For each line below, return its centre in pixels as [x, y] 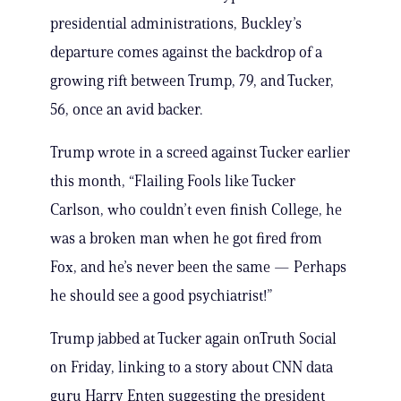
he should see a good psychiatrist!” [161, 296]
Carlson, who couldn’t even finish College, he [196, 210]
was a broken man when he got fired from [186, 239]
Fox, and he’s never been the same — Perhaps [198, 267]
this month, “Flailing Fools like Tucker [173, 181]
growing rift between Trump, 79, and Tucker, [192, 81]
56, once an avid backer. [126, 110]
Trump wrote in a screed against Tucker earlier [200, 153]
